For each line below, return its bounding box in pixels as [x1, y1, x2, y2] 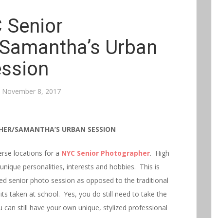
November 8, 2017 [2, 86, 61, 96]
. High [150, 148, 169, 158]
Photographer [99, 148, 150, 158]
